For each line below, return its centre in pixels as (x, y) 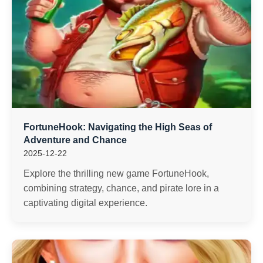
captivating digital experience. (85, 203)
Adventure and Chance (75, 140)
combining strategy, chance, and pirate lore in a (121, 188)
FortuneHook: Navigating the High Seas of (118, 127)
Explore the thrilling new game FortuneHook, (116, 173)
